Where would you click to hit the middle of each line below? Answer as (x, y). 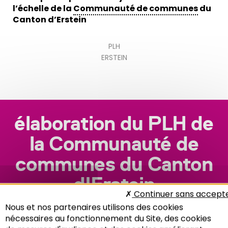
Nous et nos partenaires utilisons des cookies (94, 207)
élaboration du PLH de (114, 123)
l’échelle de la (43, 8)
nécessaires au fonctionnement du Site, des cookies (108, 218)
